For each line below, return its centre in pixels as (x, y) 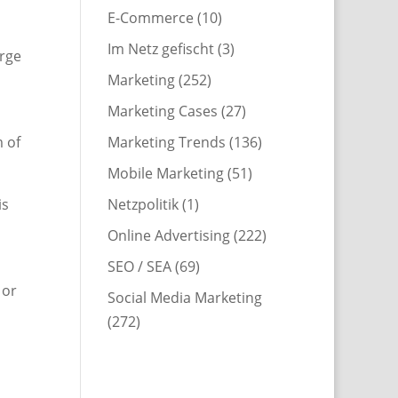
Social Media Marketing (184, 297)
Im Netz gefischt (160, 48)
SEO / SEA (139, 266)
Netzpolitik (143, 204)
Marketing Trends (166, 142)
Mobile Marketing (165, 173)
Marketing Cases (162, 111)
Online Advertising (168, 235)
